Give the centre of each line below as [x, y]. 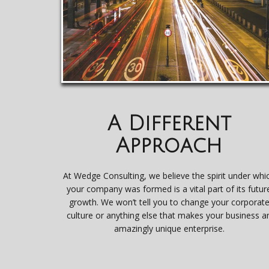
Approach [169, 146]
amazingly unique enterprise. [169, 228]
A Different [169, 124]
